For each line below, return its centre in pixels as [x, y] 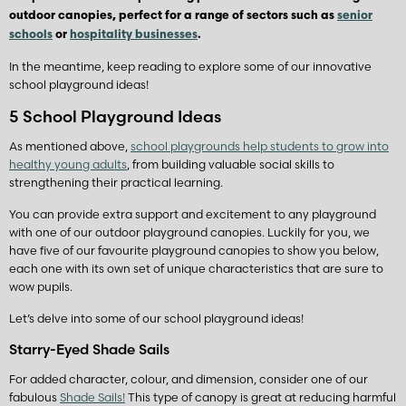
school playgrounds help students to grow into [260, 147]
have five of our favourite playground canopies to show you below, [194, 251]
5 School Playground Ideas [115, 116]
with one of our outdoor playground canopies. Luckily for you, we [189, 233]
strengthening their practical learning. [116, 183]
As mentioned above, [70, 147]
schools [31, 34]
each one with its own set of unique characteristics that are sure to [196, 269]
